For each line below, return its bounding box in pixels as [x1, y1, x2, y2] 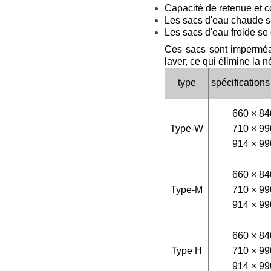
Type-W [170, 123, 203, 134]
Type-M [171, 184, 203, 195]
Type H [171, 246, 202, 256]
